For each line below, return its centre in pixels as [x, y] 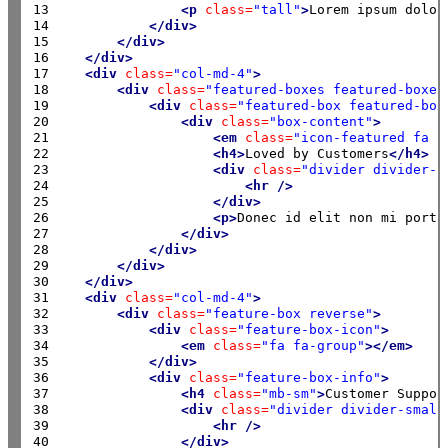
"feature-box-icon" [309, 329]
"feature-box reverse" [289, 313]
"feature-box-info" [309, 377]
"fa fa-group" [313, 345]
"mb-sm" [289, 393]
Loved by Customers [317, 153]
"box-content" [321, 121]
